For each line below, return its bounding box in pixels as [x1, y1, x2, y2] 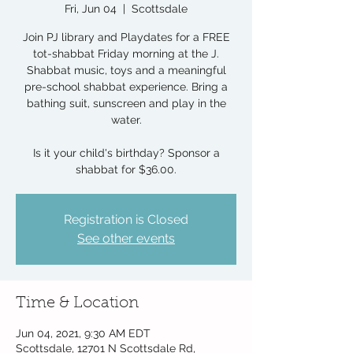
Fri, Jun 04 [65, 2, 117, 15]
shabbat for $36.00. [76, 163, 176, 176]
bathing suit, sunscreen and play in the [26, 97, 226, 110]
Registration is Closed [64, 212, 188, 227]
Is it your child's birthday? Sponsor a [32, 147, 220, 159]
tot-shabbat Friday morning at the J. [33, 47, 219, 60]
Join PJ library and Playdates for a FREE [22, 31, 230, 43]
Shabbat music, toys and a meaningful [26, 64, 226, 76]
